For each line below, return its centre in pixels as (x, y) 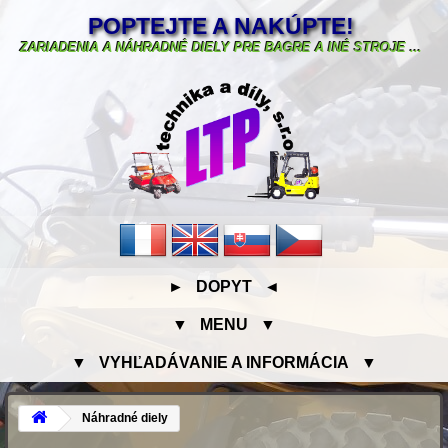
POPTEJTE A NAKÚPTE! (221, 25)
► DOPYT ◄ (224, 287)
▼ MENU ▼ (224, 325)
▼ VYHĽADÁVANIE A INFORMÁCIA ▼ (224, 363)
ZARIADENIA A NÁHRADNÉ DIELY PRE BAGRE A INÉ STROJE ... (221, 47)
